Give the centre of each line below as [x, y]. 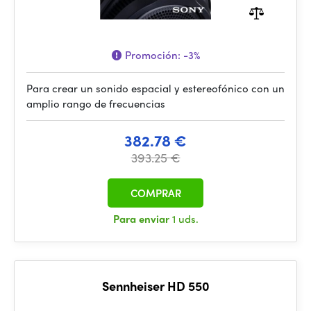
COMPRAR [155, 193]
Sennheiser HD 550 [155, 286]
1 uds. [185, 219]
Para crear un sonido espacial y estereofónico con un [155, 88]
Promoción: [152, 55]
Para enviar [142, 219]
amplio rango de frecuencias [96, 103]
